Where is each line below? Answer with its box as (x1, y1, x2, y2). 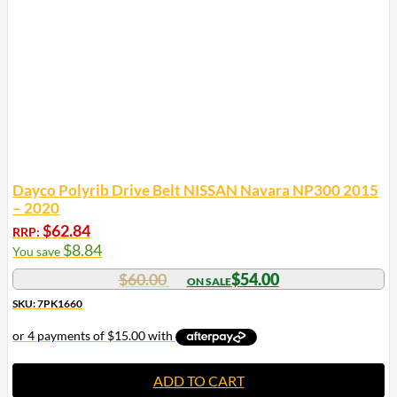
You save (12, 244, 63, 260)
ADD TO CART (152, 372, 245, 390)
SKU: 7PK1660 (12, 297, 82, 311)
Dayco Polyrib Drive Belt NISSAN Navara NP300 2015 (12, 181, 378, 200)
